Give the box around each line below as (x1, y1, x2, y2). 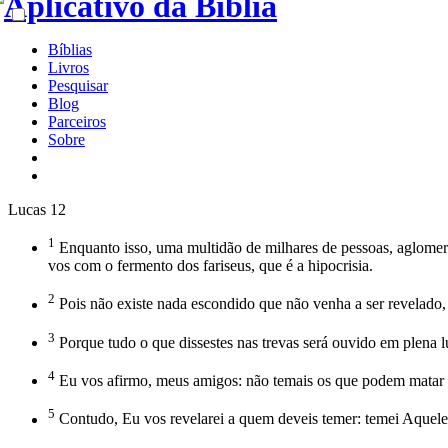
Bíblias (48, 41, 92, 58)
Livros (48, 59, 89, 76)
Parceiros (48, 113, 106, 130)
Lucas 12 (8, 201, 66, 218)
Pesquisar (48, 77, 108, 94)
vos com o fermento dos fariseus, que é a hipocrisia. (48, 257, 373, 275)
